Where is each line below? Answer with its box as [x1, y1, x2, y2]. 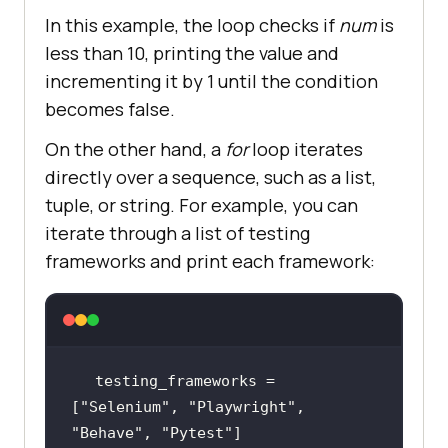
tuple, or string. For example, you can [45, 192, 358, 217]
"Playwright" [187, 397, 296, 416]
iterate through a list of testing [45, 220, 310, 245]
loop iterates [252, 136, 363, 161]
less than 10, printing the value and [45, 40, 339, 65]
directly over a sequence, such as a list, [45, 164, 376, 189]
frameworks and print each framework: [45, 248, 375, 273]
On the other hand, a [45, 136, 225, 161]
